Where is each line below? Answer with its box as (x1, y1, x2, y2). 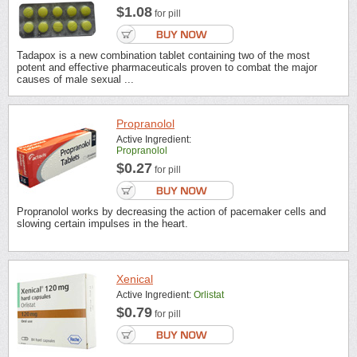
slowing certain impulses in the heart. (17, 217, 188, 229)
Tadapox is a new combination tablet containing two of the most (17, 49, 310, 62)
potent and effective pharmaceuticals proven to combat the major (17, 61, 317, 74)
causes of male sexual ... (17, 73, 134, 86)
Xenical (116, 273, 153, 286)
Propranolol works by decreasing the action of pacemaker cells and (17, 205, 326, 218)
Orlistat (194, 289, 224, 301)
